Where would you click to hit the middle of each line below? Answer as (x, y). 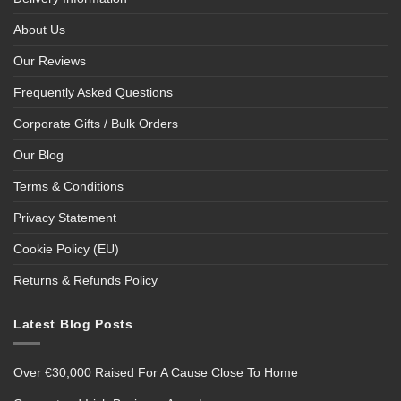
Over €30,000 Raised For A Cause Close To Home (156, 373)
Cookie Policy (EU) (66, 249)
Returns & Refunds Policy (85, 281)
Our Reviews (50, 61)
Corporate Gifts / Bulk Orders (96, 124)
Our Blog (38, 155)
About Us (39, 30)
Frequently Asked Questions (93, 93)
